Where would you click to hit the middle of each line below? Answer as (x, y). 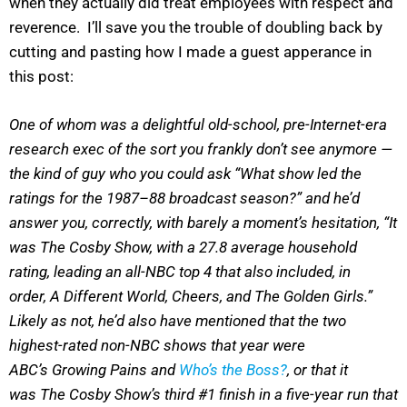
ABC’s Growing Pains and (94, 369)
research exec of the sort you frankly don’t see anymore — (201, 149)
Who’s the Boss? (233, 369)
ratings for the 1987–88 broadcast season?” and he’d (184, 198)
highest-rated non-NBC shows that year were (157, 345)
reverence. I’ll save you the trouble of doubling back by (196, 28)
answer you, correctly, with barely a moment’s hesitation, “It (203, 222)
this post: (41, 77)
